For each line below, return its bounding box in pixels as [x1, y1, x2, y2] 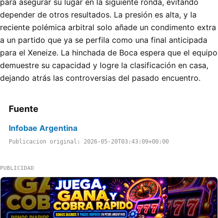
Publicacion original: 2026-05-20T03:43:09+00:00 [9, 138, 169, 145]
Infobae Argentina [9, 123, 77, 133]
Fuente [9, 104, 38, 114]
